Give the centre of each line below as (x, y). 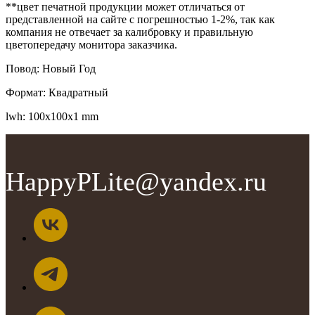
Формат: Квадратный (57, 92)
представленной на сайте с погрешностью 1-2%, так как (140, 19)
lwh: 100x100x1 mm (52, 116)
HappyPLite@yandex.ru (136, 181)
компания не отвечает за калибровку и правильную (129, 32)
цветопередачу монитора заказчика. (91, 44)
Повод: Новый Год (51, 68)
